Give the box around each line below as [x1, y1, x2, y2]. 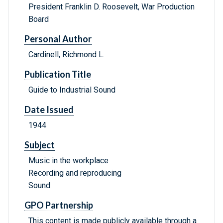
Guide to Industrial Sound [28, 85, 115, 95]
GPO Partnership [24, 200, 93, 211]
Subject [24, 139, 55, 151]
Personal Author [24, 33, 92, 45]
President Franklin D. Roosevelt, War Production [28, 2, 195, 12]
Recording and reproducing [28, 168, 121, 178]
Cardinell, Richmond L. [28, 50, 105, 60]
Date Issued [24, 104, 74, 115]
